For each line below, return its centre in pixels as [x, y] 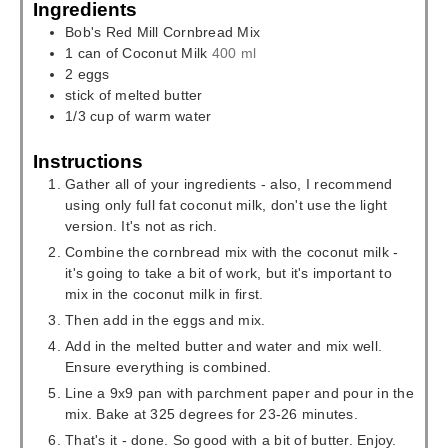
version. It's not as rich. [141, 225]
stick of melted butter [134, 95]
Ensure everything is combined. [168, 366]
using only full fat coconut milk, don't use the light [226, 204]
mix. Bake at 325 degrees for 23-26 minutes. [211, 413]
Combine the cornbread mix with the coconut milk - [232, 251]
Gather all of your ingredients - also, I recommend [229, 183]
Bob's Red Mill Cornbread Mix [162, 32]
